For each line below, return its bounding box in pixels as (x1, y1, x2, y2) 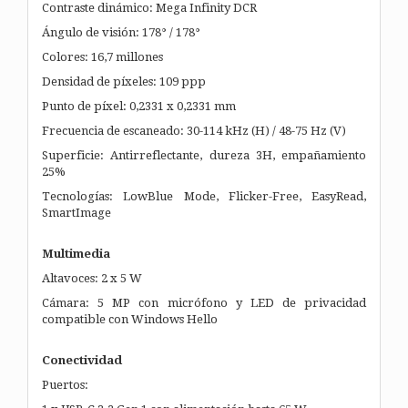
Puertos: (42, 377, 88, 392)
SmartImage (42, 205, 111, 219)
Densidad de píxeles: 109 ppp (42, 74, 206, 88)
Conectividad (42, 352, 122, 367)
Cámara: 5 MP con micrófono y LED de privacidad (42, 295, 366, 310)
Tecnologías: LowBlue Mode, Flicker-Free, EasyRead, (42, 189, 366, 203)
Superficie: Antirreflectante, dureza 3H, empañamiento (42, 148, 366, 162)
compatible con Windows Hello (42, 311, 218, 326)
